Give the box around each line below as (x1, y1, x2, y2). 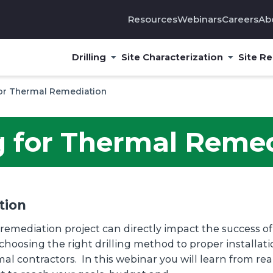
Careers (222, 13, 258, 25)
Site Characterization (121, 51, 223, 63)
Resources (128, 13, 177, 25)
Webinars (177, 13, 222, 25)
